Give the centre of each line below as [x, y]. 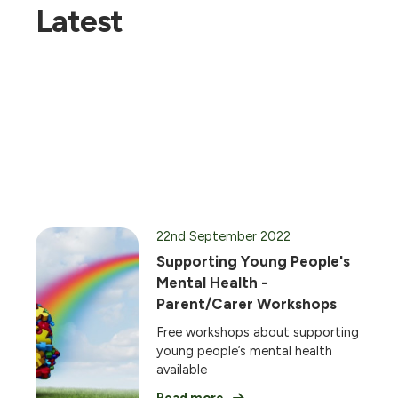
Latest [79, 21]
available [182, 370]
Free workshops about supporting [258, 332]
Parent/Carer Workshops [247, 304]
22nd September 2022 [223, 236]
